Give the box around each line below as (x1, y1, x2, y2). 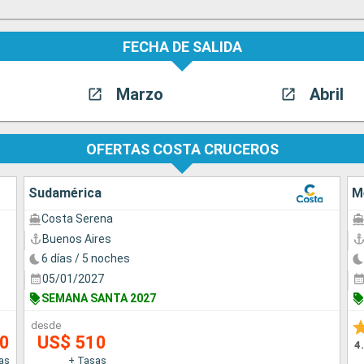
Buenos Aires (42, 232, 112, 245)
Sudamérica (28, 185, 102, 201)
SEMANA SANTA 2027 (41, 292, 157, 305)
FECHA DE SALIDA (122, 37, 242, 55)
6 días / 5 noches (41, 252, 131, 266)
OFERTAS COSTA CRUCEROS (85, 140, 279, 158)
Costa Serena (41, 212, 114, 226)
